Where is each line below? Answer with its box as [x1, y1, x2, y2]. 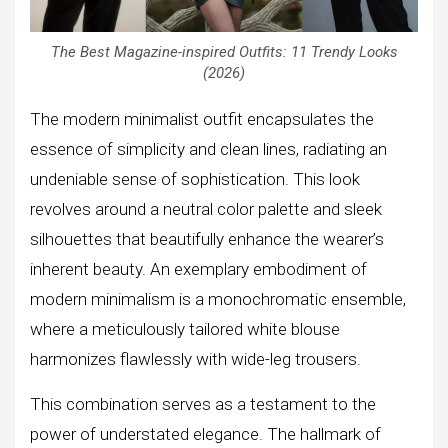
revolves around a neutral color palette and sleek [30, 198, 382, 219]
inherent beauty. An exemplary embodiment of [30, 258, 367, 279]
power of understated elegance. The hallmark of [30, 423, 381, 444]
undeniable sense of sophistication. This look [30, 168, 360, 189]
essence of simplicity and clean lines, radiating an [30, 138, 387, 159]
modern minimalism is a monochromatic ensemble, [30, 288, 406, 309]
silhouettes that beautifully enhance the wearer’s [30, 228, 384, 249]
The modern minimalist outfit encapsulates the [30, 108, 374, 129]
